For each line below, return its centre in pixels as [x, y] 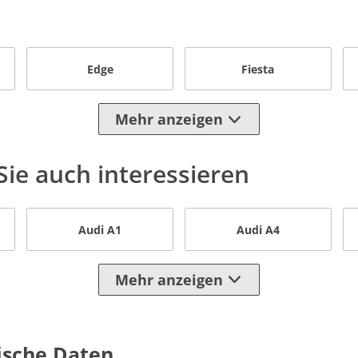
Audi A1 [100, 229]
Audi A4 [258, 229]
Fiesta [258, 69]
